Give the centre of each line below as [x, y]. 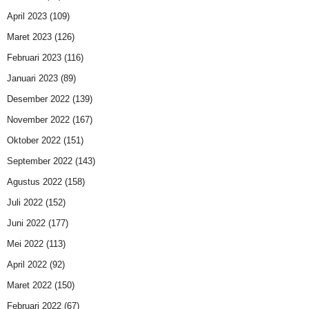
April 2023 [27, 17]
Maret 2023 [29, 37]
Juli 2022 [25, 203]
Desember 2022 [38, 99]
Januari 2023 [32, 79]
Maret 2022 [29, 286]
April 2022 [27, 265]
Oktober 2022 [34, 141]
